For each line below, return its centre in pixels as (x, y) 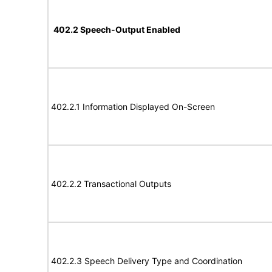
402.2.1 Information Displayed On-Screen (133, 107)
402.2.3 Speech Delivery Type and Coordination (147, 261)
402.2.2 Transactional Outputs (111, 184)
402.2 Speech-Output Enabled (117, 29)
